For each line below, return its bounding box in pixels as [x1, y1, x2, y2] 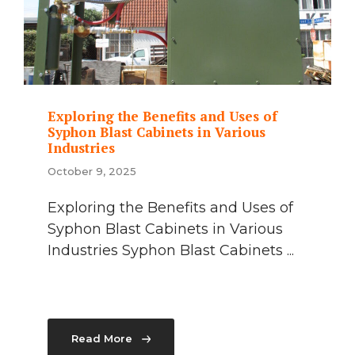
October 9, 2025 [48, 164, 136, 177]
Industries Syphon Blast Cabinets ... [48, 241, 294, 259]
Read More [71, 332, 132, 345]
